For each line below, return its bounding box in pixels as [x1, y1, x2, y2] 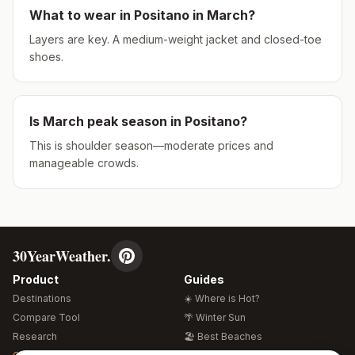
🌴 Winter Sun [184, 311, 246, 323]
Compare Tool [13, 311, 80, 323]
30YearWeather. [13, 246, 111, 266]
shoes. [29, 50, 63, 63]
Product [13, 273, 59, 286]
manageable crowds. [29, 156, 139, 170]
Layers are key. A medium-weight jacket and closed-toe [29, 32, 322, 46]
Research [13, 330, 57, 342]
